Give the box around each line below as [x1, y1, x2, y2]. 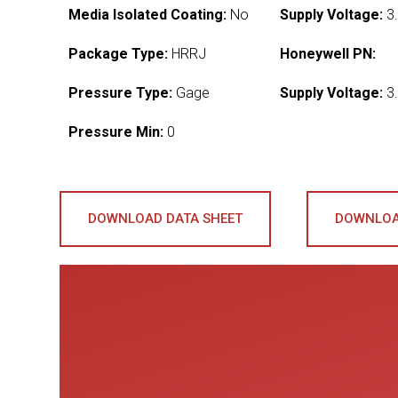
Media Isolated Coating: [68, 6, 227, 23]
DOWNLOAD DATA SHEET [88, 211, 243, 227]
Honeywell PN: [280, 45, 377, 62]
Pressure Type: [68, 84, 173, 101]
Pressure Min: [68, 123, 164, 140]
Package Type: [68, 45, 169, 62]
